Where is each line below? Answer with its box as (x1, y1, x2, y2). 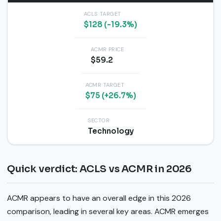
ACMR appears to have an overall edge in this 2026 (7, 192, 191, 203)
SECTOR (87, 116, 110, 124)
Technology (87, 126, 134, 136)
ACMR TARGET (85, 81, 124, 88)
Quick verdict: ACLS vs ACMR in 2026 (7, 163, 192, 176)
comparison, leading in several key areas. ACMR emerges (7, 206, 209, 217)
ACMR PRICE (91, 45, 124, 53)
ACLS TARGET (84, 10, 121, 17)
